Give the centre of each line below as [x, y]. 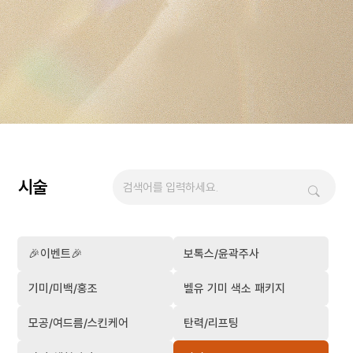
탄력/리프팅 [211, 323]
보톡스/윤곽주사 [221, 254]
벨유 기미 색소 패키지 [234, 288]
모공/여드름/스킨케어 [78, 323]
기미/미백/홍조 [63, 288]
